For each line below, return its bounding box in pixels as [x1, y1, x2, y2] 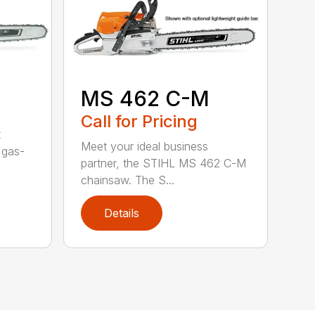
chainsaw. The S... [81, 173, 175, 188]
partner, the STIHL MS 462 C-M [81, 156, 247, 171]
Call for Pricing [81, 111, 198, 132]
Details [104, 205, 140, 220]
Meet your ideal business [81, 139, 209, 154]
